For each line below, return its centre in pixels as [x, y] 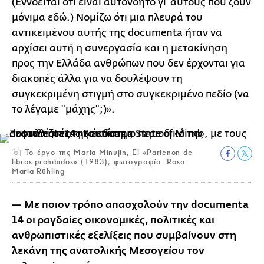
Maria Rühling [38, 171]
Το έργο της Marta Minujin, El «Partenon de [107, 152]
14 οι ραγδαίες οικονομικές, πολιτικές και [113, 220]
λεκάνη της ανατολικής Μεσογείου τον [108, 251]
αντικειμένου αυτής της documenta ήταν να [117, 32]
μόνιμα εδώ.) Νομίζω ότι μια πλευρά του [107, 17]
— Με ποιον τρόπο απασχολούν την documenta [130, 205]
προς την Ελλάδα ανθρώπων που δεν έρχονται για [128, 63]
